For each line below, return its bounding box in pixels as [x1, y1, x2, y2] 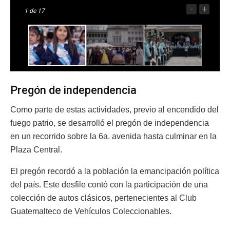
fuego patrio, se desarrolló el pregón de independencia [10, 119, 209, 128]
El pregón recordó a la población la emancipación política [10, 167, 219, 176]
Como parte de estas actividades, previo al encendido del [10, 105, 219, 114]
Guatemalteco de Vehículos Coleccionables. [10, 207, 171, 216]
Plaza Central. [10, 145, 62, 155]
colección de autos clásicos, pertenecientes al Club [10, 194, 197, 203]
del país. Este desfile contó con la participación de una [10, 180, 208, 189]
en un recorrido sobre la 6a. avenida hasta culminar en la [10, 132, 217, 141]
